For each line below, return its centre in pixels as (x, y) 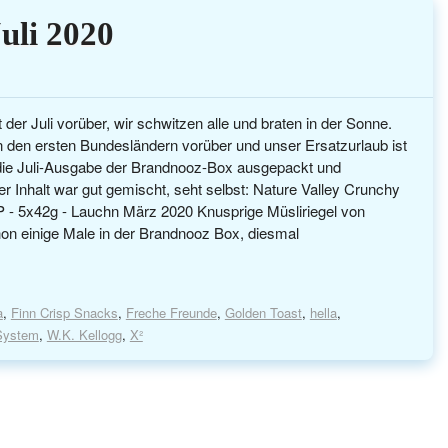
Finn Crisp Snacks (64, 313)
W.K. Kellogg (84, 335)
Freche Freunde (171, 313)
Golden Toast (263, 313)
